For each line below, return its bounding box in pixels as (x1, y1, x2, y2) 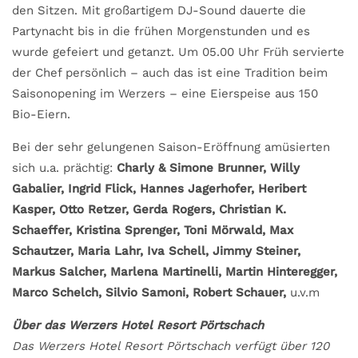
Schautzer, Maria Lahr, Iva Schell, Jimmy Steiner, (12, 243, 300, 258)
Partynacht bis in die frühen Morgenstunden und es (12, 23, 310, 38)
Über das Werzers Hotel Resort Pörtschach (12, 317, 264, 332)
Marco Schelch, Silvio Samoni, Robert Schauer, (12, 284, 290, 300)
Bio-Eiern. (12, 106, 70, 121)
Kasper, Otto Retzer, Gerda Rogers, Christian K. (12, 201, 286, 217)
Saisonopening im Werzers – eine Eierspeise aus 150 (12, 86, 318, 101)
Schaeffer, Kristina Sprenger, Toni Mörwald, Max (12, 222, 293, 237)
